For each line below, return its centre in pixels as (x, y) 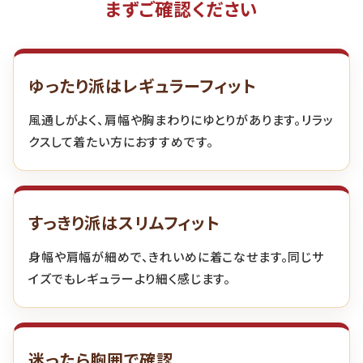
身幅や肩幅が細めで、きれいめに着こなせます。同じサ (176, 257)
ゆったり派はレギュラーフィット (143, 86)
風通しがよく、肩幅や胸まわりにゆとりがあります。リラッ (181, 120)
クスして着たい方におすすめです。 (121, 142)
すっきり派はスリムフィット (124, 223)
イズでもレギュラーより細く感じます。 (130, 279)
